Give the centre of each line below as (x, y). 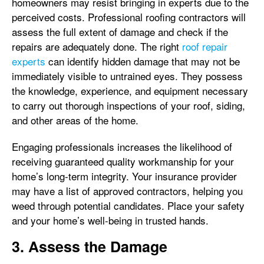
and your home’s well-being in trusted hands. (110, 220)
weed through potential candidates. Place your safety (128, 205)
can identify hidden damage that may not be (143, 61)
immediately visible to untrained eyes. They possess (127, 75)
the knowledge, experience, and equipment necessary (130, 90)
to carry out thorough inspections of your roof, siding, (128, 105)
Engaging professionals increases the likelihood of (122, 146)
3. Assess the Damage (90, 246)
